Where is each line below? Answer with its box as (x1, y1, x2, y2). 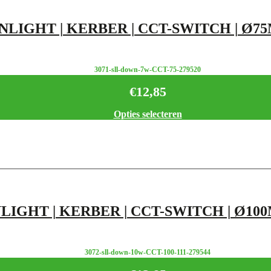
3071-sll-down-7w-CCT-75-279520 (94, 65, 201, 74)
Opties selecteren (113, 108, 182, 119)
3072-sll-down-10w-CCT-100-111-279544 (85, 248, 211, 257)
